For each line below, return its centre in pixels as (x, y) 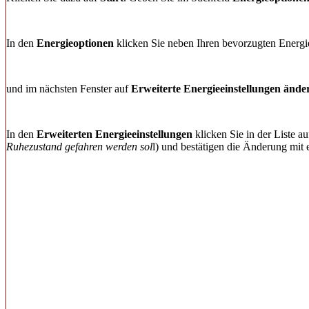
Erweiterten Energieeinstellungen (114, 134)
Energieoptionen (74, 43)
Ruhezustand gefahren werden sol (79, 147)
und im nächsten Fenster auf (69, 89)
